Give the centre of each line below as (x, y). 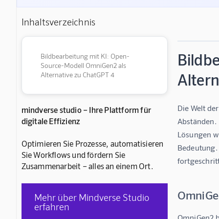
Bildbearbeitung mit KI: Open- (85, 56)
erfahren (52, 206)
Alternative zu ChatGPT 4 (77, 74)
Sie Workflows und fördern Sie (73, 154)
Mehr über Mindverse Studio (92, 197)
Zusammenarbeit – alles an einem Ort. (87, 165)
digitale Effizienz (51, 120)
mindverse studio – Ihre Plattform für (86, 109)
